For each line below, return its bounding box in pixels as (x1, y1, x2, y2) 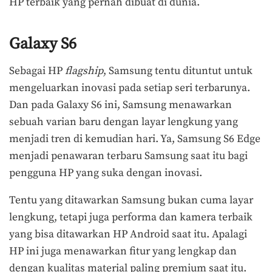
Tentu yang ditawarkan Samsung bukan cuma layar (9, 194, 253, 208)
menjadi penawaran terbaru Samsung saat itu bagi (9, 149, 248, 163)
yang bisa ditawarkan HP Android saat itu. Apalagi (9, 228, 247, 242)
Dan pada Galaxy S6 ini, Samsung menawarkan (9, 98, 232, 112)
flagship (65, 64, 103, 78)
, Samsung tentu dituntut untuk (103, 64, 253, 78)
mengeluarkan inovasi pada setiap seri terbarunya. (9, 81, 250, 95)
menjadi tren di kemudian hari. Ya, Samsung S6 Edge (9, 132, 260, 146)
